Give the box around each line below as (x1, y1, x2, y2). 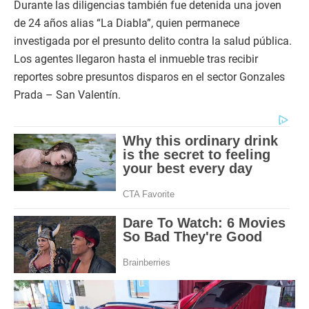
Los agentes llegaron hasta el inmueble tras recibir (14, 52, 258, 66)
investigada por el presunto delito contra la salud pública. (14, 34, 292, 48)
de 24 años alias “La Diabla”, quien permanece (14, 17, 239, 30)
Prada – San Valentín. (14, 88, 121, 101)
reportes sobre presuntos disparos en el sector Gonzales (14, 70, 285, 83)
